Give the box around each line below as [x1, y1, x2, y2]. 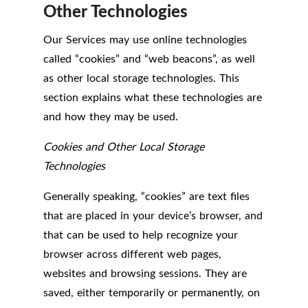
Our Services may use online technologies [43, 32, 247, 47]
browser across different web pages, [43, 246, 221, 262]
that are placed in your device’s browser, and [43, 208, 263, 223]
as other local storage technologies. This [43, 70, 239, 86]
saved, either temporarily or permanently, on [43, 285, 260, 300]
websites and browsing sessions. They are [43, 265, 247, 281]
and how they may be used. [43, 109, 178, 124]
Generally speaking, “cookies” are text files [43, 188, 250, 204]
